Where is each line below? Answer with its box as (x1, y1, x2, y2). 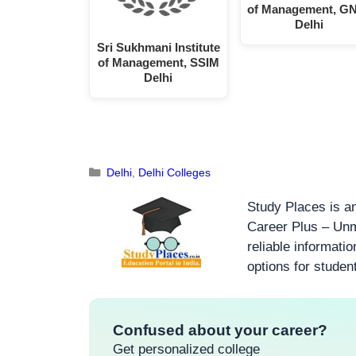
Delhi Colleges (137, 165, 211, 179)
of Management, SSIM (97, 56, 219, 70)
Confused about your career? (113, 321, 327, 339)
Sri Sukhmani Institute (96, 41, 220, 55)
